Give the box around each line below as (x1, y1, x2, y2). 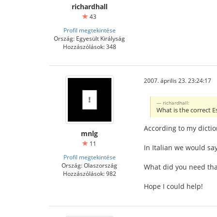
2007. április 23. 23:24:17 (144, 77, 211, 84)
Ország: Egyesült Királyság (54, 34, 125, 42)
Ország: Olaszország (62, 161, 117, 169)
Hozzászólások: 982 (62, 170, 116, 177)
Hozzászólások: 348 (62, 43, 116, 50)
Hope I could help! (144, 181, 203, 191)
